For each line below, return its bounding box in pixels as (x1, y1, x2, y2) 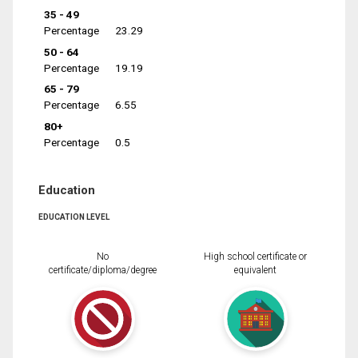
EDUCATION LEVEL (38, 212, 109, 221)
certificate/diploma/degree (49, 264, 157, 276)
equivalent (234, 264, 276, 276)
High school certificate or (204, 250, 307, 262)
